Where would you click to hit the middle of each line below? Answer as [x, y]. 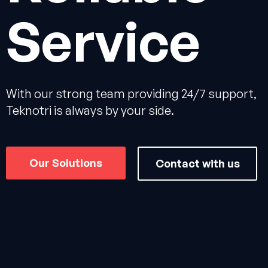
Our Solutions [66, 163]
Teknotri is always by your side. [90, 110]
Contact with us [197, 163]
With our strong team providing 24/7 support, [131, 94]
